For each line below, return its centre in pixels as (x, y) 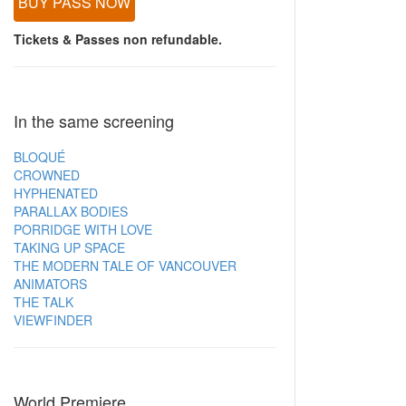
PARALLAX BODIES (71, 212)
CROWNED (47, 175)
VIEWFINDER (53, 320)
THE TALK (44, 302)
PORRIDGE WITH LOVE (83, 230)
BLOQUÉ (40, 157)
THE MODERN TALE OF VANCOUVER (126, 266)
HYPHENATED (56, 193)
